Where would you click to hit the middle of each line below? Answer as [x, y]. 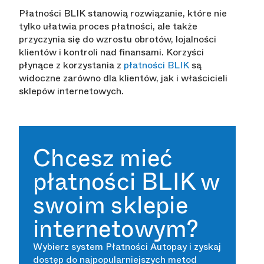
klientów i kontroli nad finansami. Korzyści [111, 52]
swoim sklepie [111, 205]
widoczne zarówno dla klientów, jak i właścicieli [123, 78]
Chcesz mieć [103, 158]
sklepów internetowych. [71, 91]
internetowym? [116, 229]
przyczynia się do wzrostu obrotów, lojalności [118, 39]
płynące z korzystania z [71, 65]
